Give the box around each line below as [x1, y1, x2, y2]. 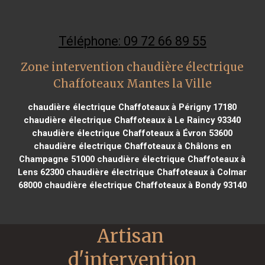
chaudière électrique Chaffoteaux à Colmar [64, 166, 247, 177]
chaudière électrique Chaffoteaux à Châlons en [33, 140, 231, 151]
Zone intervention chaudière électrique [21, 60, 244, 74]
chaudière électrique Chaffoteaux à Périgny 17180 [28, 101, 237, 112]
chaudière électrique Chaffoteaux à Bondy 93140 [41, 179, 247, 190]
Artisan [97, 224, 164, 248]
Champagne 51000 [19, 153, 95, 164]
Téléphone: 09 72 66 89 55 [58, 33, 206, 49]
